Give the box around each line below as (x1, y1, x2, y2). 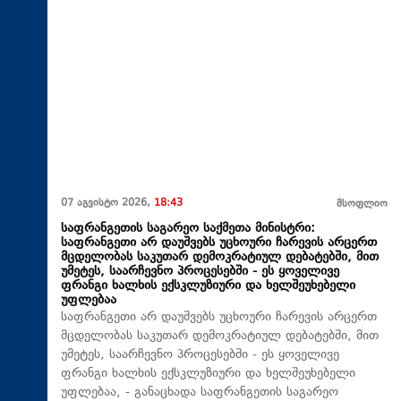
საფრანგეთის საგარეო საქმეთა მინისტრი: (61, 218, 315, 238)
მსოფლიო (337, 196, 388, 212)
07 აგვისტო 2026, (61, 195, 154, 211)
